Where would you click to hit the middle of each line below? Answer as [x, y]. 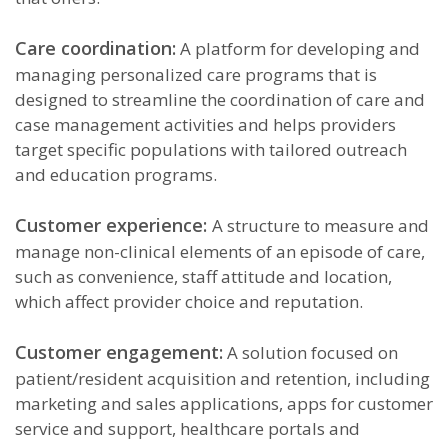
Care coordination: [95, 48]
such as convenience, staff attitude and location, [203, 276]
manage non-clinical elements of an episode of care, [220, 251]
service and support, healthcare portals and [187, 428]
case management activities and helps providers [205, 124]
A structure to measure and [320, 225]
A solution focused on [310, 352]
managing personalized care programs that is [196, 74]
